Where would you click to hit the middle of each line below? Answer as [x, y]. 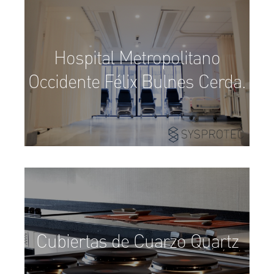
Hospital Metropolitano [137, 59]
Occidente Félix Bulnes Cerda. [137, 83]
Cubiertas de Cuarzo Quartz [137, 243]
